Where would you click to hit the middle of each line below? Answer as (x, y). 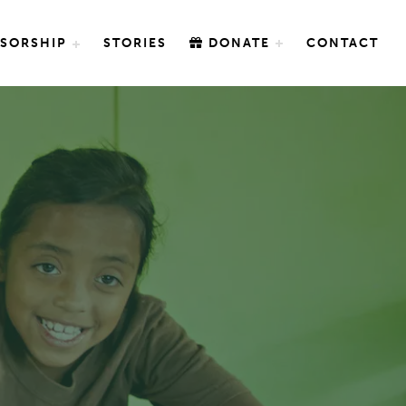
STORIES (135, 43)
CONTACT (343, 43)
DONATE (237, 43)
